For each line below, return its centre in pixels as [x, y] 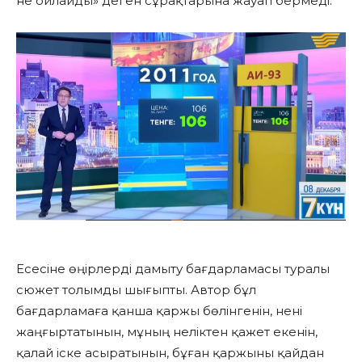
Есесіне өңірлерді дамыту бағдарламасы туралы [173, 268]
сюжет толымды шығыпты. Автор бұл [136, 289]
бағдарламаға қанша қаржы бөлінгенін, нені [159, 310]
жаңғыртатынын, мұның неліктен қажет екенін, [167, 331]
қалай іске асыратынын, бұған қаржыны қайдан [170, 352]
